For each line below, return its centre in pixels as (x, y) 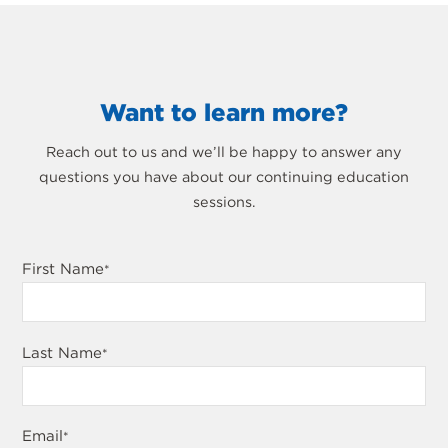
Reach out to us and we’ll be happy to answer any (224, 151)
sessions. (224, 201)
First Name (63, 269)
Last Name (62, 352)
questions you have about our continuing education (224, 176)
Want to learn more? (224, 113)
